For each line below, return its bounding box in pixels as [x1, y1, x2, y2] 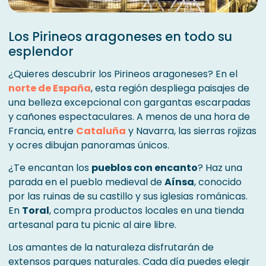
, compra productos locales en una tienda [49, 204, 244, 217]
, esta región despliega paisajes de [91, 81, 249, 95]
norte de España [8, 81, 91, 95]
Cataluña [76, 124, 126, 138]
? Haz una [198, 161, 242, 175]
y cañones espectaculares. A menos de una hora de [8, 110, 250, 123]
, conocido [194, 175, 242, 189]
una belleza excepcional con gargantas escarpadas [8, 96, 251, 109]
